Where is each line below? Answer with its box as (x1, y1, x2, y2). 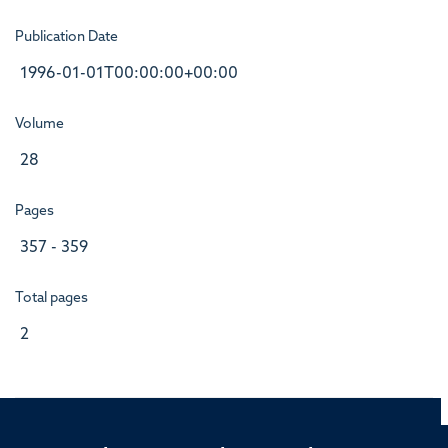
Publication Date (15, 30, 118, 44)
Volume (15, 117, 64, 131)
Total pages (15, 291, 88, 305)
